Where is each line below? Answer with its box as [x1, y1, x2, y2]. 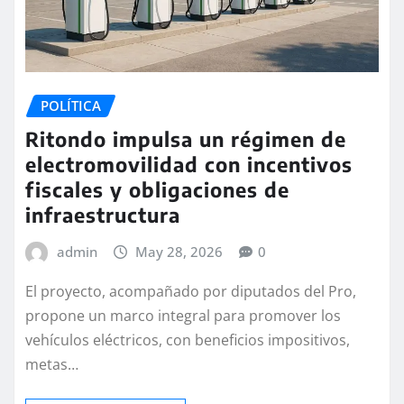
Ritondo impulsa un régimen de [25, 126, 346, 152]
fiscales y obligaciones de [25, 177, 289, 203]
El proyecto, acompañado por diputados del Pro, [25, 280, 356, 301]
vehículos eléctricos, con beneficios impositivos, [25, 329, 350, 350]
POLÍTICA [41, 96, 101, 115]
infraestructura [25, 202, 180, 228]
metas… [25, 353, 78, 374]
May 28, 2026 [135, 243, 224, 262]
